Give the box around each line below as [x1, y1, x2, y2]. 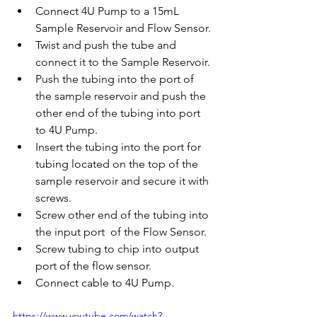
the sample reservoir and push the [35, 88, 209, 103]
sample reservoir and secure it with [35, 173, 212, 188]
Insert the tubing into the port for [35, 139, 204, 154]
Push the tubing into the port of [35, 71, 197, 86]
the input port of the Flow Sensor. [35, 224, 207, 238]
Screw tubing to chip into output [35, 241, 202, 255]
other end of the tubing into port [35, 105, 203, 120]
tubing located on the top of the [35, 156, 201, 171]
